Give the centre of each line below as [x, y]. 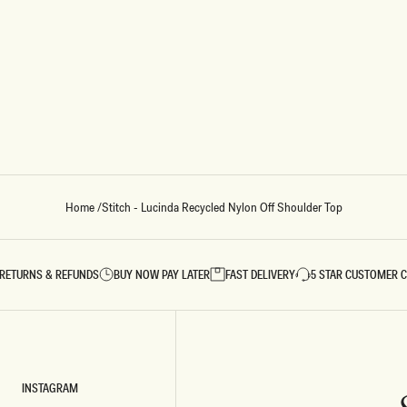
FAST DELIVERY [261, 275]
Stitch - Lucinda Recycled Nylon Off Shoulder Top [222, 208]
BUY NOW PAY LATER [162, 275]
